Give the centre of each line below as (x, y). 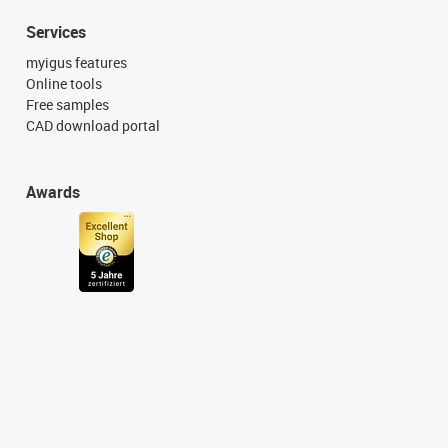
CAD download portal (92, 125)
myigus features (76, 62)
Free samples (67, 104)
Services (55, 31)
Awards (52, 191)
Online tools (63, 83)
